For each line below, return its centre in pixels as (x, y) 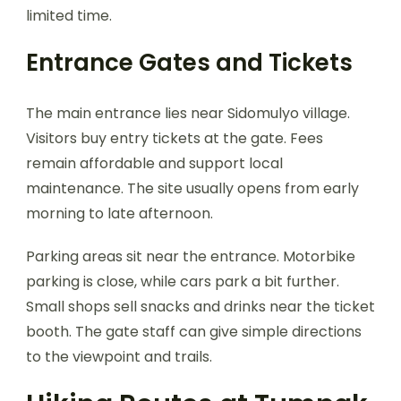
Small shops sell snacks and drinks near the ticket (200, 306)
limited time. (69, 15)
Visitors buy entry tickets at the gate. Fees (175, 138)
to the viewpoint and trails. (119, 356)
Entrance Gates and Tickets (189, 62)
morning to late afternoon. (119, 213)
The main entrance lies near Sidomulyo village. (188, 113)
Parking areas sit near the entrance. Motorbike (191, 256)
